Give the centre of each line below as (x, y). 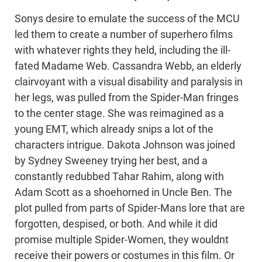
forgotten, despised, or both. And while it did (116, 224)
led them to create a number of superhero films (124, 35)
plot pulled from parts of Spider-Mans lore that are (130, 208)
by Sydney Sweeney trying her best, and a (111, 161)
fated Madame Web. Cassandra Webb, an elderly (128, 66)
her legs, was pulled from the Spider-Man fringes (127, 98)
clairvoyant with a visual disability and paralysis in (129, 82)
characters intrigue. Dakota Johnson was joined (125, 145)
